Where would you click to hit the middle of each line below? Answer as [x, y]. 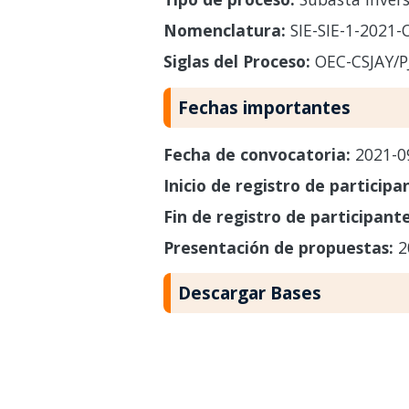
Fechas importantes [264, 107]
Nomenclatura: [224, 30]
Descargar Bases [249, 293]
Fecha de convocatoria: [259, 154]
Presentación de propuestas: [280, 247]
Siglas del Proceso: [236, 61]
